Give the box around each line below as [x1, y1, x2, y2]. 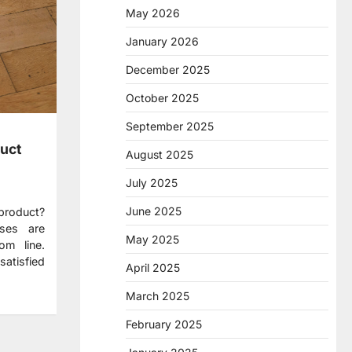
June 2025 [126, 203, 181, 218]
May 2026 [126, 5, 180, 20]
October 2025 [126, 90, 199, 104]
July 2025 [126, 175, 178, 189]
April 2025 [126, 260, 180, 274]
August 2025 [126, 147, 193, 161]
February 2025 [126, 317, 202, 331]
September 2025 [126, 119, 214, 133]
